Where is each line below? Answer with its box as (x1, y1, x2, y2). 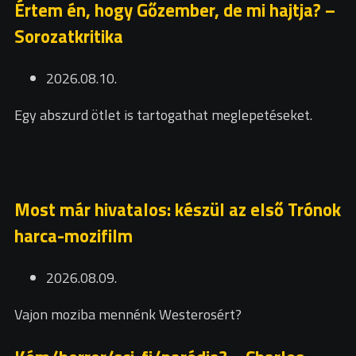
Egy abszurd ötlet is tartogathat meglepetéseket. (14, 103, 312, 126)
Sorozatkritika (14, 22, 123, 51)
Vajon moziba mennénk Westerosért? (14, 304, 242, 325)
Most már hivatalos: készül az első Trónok (14, 195, 341, 224)
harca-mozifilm (14, 222, 133, 250)
